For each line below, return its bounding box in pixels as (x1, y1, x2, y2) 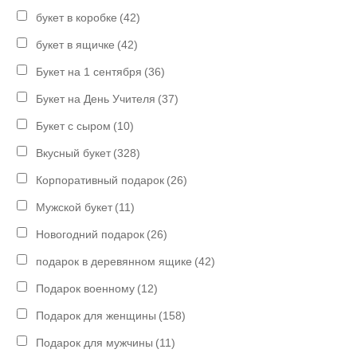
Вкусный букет (36, 146, 112, 159)
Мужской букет (36, 200, 113, 214)
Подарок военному (36, 281, 135, 295)
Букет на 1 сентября (36, 65, 143, 78)
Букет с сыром (36, 119, 112, 132)
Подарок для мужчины (36, 335, 154, 349)
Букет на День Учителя (36, 92, 156, 105)
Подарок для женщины (36, 308, 157, 322)
